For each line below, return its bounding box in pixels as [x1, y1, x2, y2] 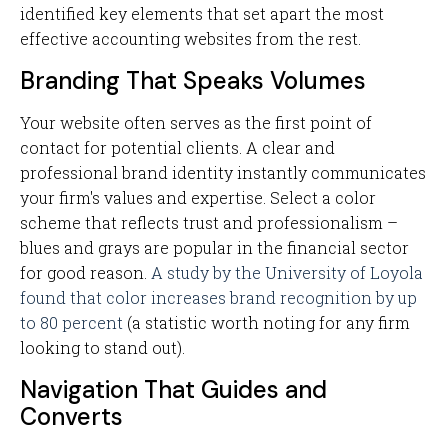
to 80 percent [20, 312, 123, 333]
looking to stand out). [20, 337, 185, 358]
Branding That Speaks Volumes [20, 65, 366, 96]
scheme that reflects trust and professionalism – [20, 212, 398, 233]
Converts [20, 401, 123, 432]
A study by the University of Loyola [151, 262, 423, 283]
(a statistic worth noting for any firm [123, 312, 410, 333]
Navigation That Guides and [20, 374, 327, 405]
